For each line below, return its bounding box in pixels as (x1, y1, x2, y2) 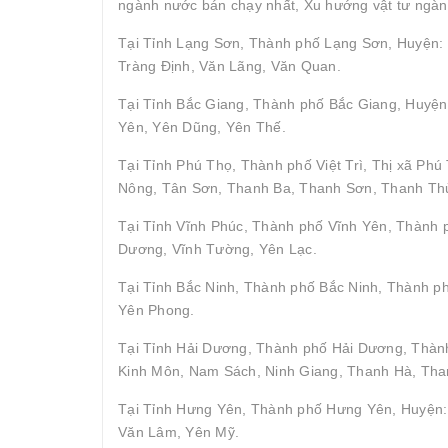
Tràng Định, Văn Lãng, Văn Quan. (118, 57, 341, 74)
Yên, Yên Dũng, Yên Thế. (118, 118, 286, 135)
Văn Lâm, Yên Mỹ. (118, 423, 239, 440)
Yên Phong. (118, 301, 195, 318)
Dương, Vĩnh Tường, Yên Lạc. (118, 240, 317, 257)
